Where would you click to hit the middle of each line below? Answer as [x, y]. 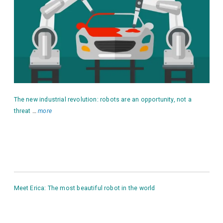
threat [22, 111]
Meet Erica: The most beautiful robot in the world [84, 188]
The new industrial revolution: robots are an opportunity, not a [103, 99]
